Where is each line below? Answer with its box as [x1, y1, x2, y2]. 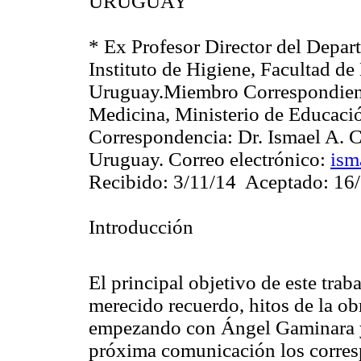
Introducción [89, 216, 193, 239]
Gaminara [276, 317, 355, 339]
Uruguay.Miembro [89, 81, 239, 103]
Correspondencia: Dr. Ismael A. [89, 126, 349, 148]
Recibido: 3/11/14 [89, 171, 236, 193]
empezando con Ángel [89, 317, 276, 339]
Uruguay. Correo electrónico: [89, 148, 330, 171]
